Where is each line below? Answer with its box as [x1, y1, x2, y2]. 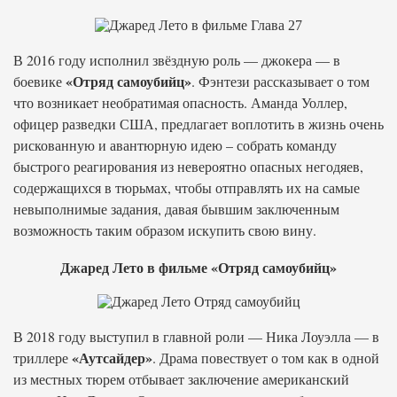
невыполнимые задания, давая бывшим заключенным [13, 199, 339, 218]
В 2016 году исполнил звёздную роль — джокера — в [13, 51, 340, 69]
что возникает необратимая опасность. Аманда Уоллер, [13, 93, 347, 112]
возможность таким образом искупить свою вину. [13, 221, 316, 239]
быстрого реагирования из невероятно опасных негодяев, [13, 157, 363, 175]
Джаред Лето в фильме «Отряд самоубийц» [60, 257, 337, 277]
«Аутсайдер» [72, 347, 152, 368]
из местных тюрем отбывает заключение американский [13, 370, 349, 388]
